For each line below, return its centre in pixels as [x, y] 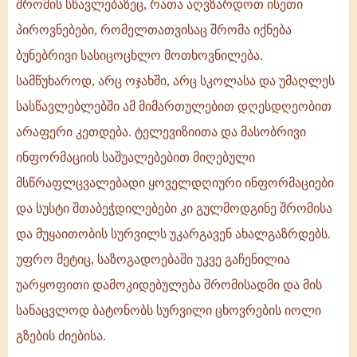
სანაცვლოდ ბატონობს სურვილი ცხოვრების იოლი [169, 311]
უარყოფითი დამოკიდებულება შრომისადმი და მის [169, 285]
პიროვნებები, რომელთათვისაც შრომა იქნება [154, 30]
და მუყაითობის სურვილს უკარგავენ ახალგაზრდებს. [173, 234]
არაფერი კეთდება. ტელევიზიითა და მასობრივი [161, 132]
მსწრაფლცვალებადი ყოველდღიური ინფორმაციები [175, 183]
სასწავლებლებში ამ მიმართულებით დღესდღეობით [174, 107]
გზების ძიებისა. [61, 336]
